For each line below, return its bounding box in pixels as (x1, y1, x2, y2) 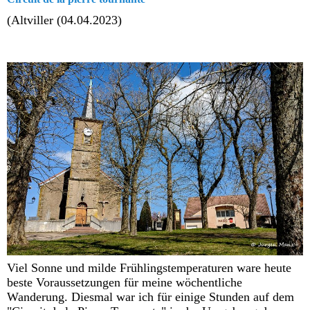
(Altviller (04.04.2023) (7, 13, 122, 28)
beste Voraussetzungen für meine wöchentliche (7, 275, 242, 290)
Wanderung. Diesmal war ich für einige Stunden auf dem (7, 290, 294, 304)
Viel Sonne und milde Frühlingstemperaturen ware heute (7, 261, 291, 275)
